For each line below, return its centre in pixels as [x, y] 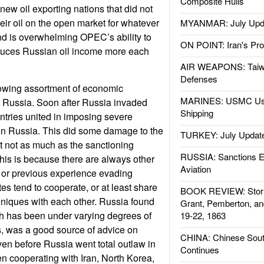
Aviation [195, 169]
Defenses [199, 79]
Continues [199, 250]
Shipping [197, 113]
